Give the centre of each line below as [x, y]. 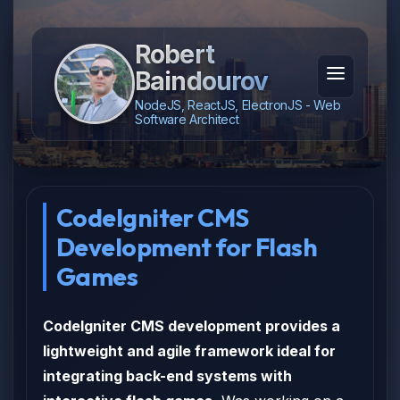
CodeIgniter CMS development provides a [192, 326]
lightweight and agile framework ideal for [189, 351]
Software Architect [187, 119]
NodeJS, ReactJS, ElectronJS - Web [238, 105]
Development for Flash [187, 247]
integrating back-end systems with [167, 376]
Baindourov [202, 81]
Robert [175, 54]
